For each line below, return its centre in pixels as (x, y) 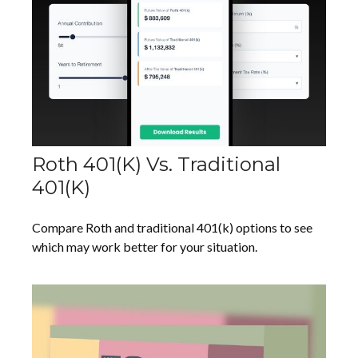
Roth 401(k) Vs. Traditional (156, 165)
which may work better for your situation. (145, 247)
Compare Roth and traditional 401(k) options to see (172, 228)
